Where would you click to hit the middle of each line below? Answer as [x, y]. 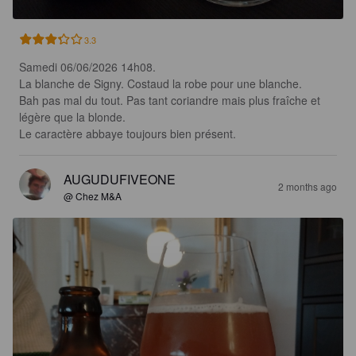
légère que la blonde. [74, 116]
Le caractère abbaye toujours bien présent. [128, 133]
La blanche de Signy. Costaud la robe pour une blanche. [161, 83]
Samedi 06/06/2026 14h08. [87, 66]
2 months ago [308, 186]
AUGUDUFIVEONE [120, 179]
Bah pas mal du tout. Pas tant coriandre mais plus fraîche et [171, 100]
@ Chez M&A [93, 195]
